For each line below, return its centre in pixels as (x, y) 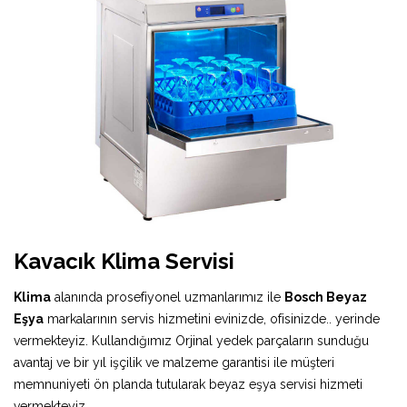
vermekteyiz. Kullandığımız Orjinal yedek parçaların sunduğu (191, 340)
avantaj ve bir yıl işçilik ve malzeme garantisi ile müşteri (174, 362)
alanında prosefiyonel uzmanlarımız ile (168, 297)
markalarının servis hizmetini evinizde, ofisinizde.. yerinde (212, 318)
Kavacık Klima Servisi (124, 261)
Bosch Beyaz (326, 297)
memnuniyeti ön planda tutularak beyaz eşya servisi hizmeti (188, 384)
